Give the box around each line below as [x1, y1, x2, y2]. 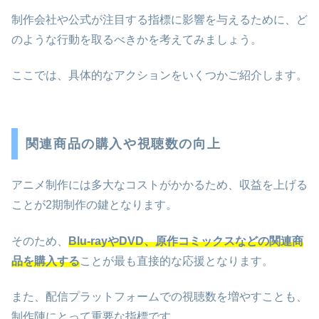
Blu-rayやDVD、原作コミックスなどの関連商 [68, 234, 303, 247]
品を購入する [11, 254, 80, 267]
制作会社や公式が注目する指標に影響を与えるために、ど [11, 13, 308, 26]
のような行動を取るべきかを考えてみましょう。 [11, 33, 262, 46]
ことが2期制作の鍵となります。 [11, 199, 177, 211]
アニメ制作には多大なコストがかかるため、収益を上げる [11, 179, 308, 192]
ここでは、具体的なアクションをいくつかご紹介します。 [11, 69, 308, 82]
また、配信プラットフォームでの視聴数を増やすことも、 [11, 291, 308, 303]
